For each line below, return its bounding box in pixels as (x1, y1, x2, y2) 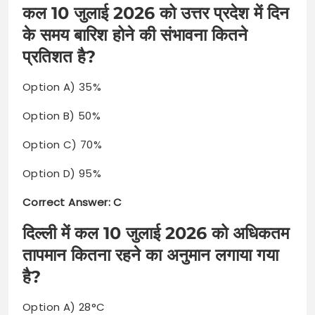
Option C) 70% (22, 137, 103, 153)
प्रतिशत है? (22, 46, 96, 67)
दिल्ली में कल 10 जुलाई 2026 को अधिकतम (22, 223, 289, 244)
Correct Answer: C (22, 195, 122, 210)
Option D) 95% (22, 166, 102, 181)
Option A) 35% (22, 79, 102, 95)
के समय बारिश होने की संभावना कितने (22, 25, 247, 46)
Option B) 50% (22, 108, 101, 124)
